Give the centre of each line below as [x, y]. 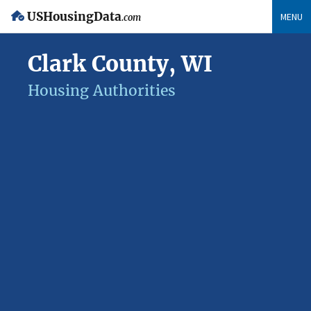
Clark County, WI [120, 64]
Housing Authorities [102, 91]
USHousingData [74, 17]
